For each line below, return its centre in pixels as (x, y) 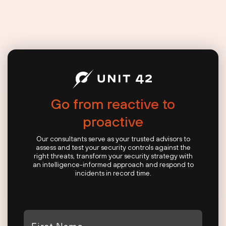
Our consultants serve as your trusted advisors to (113, 138)
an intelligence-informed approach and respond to (113, 164)
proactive (113, 121)
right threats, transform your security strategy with (113, 156)
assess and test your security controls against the (113, 147)
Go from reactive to (113, 104)
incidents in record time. (113, 173)
